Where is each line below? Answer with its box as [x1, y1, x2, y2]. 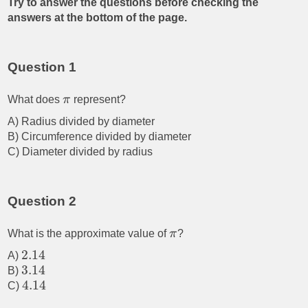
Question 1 [8, 60, 77, 74]
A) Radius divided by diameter [8, 115, 155, 127]
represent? [70, 93, 126, 105]
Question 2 [8, 194, 77, 208]
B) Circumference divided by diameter [8, 131, 192, 142]
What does [8, 93, 63, 105]
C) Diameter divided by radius [8, 146, 153, 157]
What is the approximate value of [8, 228, 170, 239]
